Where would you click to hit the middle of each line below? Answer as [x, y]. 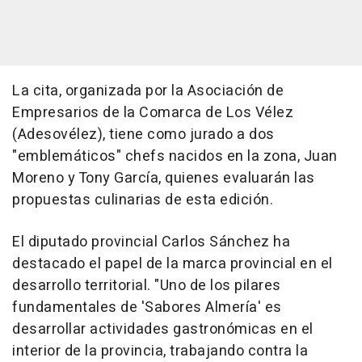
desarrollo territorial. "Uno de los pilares [147, 286]
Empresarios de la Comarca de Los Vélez [153, 113]
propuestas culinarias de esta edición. [143, 200]
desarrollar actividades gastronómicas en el [163, 330]
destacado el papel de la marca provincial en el [173, 264]
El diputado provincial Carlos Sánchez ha [151, 242]
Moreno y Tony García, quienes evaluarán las [164, 179]
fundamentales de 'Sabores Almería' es [147, 308]
